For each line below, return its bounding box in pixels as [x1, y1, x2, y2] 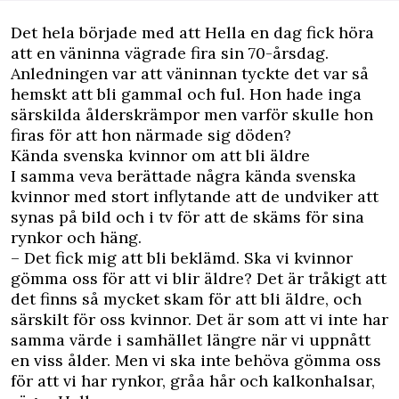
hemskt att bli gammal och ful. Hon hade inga [11, 84, 362, 104]
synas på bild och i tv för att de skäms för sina [11, 207, 364, 227]
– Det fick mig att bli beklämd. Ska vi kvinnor [11, 248, 353, 268]
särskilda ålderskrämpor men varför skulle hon [11, 104, 373, 125]
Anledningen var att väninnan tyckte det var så [11, 63, 369, 84]
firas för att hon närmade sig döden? [11, 125, 291, 145]
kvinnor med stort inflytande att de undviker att [11, 186, 379, 207]
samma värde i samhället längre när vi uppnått [11, 330, 370, 350]
